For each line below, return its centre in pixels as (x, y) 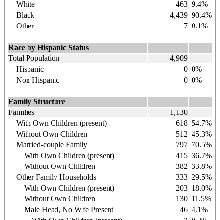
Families (21, 112)
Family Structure (37, 101)
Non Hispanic (34, 80)
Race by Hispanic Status (49, 47)
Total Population (34, 58)
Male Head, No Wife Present (61, 209)
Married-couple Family (48, 144)
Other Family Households (52, 177)
